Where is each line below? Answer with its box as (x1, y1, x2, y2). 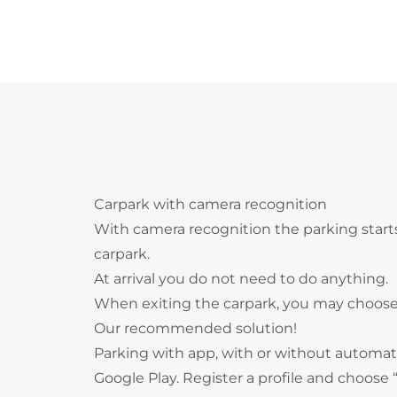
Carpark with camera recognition (94, 196, 327, 213)
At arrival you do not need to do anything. (94, 270, 388, 287)
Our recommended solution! (94, 320, 297, 337)
